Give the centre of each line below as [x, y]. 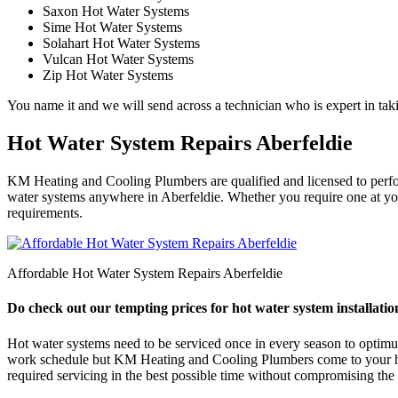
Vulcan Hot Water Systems [118, 60]
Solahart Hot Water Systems [121, 44]
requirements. [45, 213]
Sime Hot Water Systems [112, 28]
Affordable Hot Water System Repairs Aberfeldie [145, 274]
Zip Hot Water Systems [108, 76]
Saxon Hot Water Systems [116, 12]
